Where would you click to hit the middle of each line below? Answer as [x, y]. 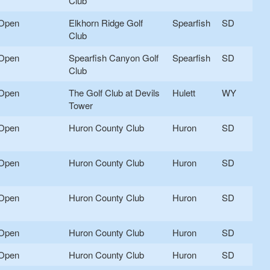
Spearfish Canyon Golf [114, 58]
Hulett [184, 93]
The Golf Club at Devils [114, 93]
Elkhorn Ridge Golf [106, 23]
